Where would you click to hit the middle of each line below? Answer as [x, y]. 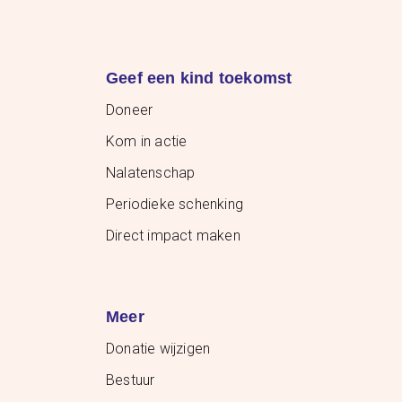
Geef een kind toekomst [199, 79]
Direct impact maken [173, 236]
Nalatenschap [151, 173]
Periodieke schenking [175, 205]
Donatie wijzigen [158, 349]
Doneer [130, 110]
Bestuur [131, 380]
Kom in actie [147, 142]
